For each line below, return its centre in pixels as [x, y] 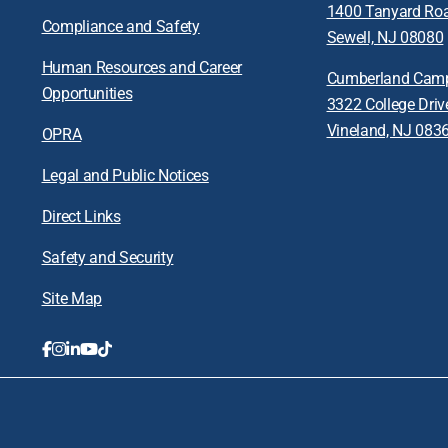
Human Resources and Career [142, 67]
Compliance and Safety [120, 26]
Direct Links [81, 216]
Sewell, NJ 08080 [385, 37]
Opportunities [87, 93]
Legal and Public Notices [125, 175]
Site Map [71, 298]
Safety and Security [107, 257]
